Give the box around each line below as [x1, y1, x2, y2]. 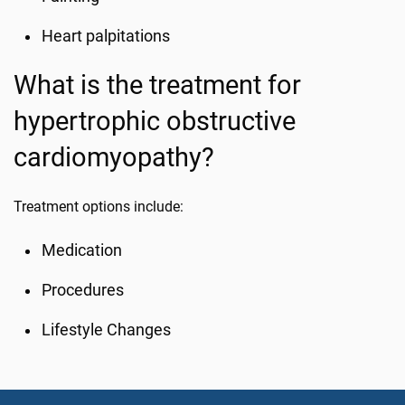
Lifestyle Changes [42, 321, 172, 339]
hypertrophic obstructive [14, 106, 296, 137]
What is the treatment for [14, 70, 301, 100]
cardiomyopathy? [14, 142, 214, 173]
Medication [42, 241, 123, 259]
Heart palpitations [42, 27, 171, 45]
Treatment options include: [14, 198, 184, 215]
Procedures [42, 281, 125, 299]
